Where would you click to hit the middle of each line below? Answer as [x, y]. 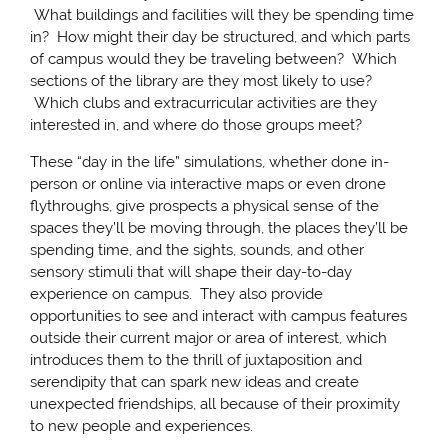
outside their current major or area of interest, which [209, 337]
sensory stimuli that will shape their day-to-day [191, 271]
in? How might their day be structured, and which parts [220, 36]
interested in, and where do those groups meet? [196, 124]
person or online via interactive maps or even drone [208, 183]
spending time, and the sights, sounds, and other [197, 249]
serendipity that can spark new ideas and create [195, 381]
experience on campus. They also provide [177, 293]
